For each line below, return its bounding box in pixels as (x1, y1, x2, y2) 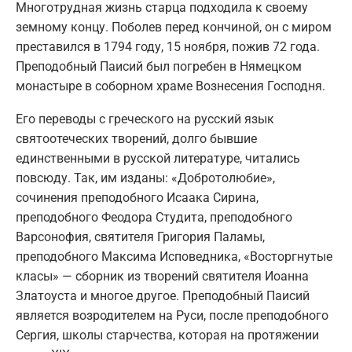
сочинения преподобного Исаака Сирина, (16, 189, 258, 205)
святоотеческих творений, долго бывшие (16, 130, 257, 146)
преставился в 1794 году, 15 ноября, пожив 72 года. (16, 38, 320, 54)
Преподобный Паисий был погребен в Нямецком (16, 58, 302, 74)
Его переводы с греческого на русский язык (16, 111, 274, 126)
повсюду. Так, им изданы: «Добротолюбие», (16, 170, 275, 185)
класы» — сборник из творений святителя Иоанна (16, 268, 309, 284)
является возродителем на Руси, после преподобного (16, 307, 328, 323)
